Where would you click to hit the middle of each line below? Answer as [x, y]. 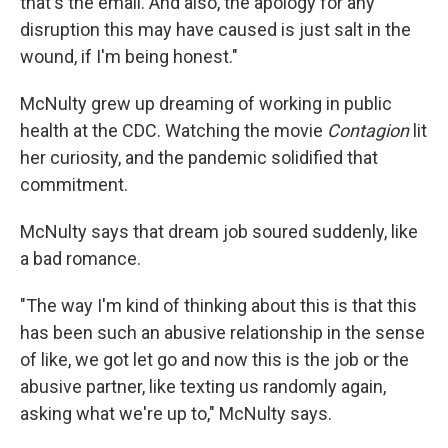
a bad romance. [80, 258]
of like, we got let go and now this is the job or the [214, 359]
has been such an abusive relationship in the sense [222, 332]
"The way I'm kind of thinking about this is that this [218, 305]
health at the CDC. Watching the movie [173, 130]
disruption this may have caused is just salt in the [215, 29]
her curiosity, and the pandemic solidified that [199, 157]
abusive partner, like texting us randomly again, [203, 386]
